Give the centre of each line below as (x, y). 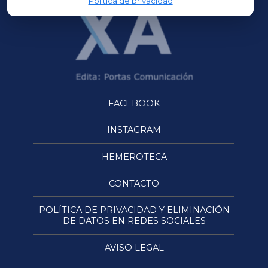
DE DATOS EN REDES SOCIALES (134, 221)
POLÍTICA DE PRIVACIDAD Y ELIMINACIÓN (134, 210)
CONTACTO (134, 183)
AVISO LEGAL (134, 247)
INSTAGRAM (134, 130)
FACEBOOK (134, 103)
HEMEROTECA (134, 157)
